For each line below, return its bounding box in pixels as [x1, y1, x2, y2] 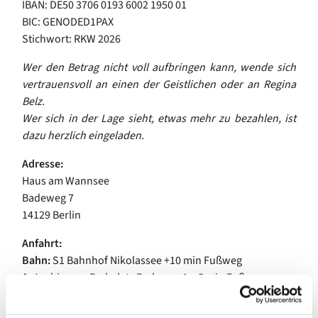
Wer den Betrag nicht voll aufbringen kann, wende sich [22, 60, 296, 76]
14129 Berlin [22, 207, 81, 224]
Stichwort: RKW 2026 [22, 31, 121, 48]
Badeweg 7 [22, 190, 74, 207]
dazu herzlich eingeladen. [22, 128, 144, 144]
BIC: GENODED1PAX [22, 14, 114, 31]
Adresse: [22, 156, 63, 172]
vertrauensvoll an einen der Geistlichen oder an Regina [22, 77, 296, 93]
